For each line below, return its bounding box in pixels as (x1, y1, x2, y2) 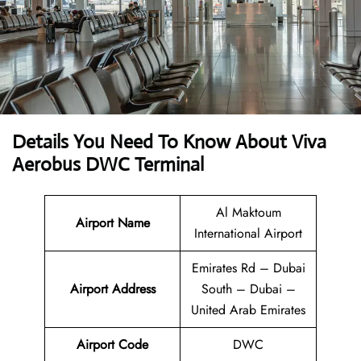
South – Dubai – (201, 280, 296, 299)
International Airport (194, 224, 302, 243)
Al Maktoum (215, 203, 281, 222)
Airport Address (69, 280, 156, 299)
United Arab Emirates (191, 301, 305, 320)
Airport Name (75, 214, 150, 233)
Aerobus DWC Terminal (12, 152, 204, 177)
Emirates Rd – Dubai (191, 259, 305, 278)
